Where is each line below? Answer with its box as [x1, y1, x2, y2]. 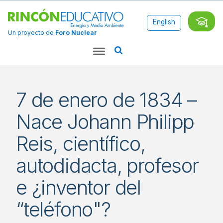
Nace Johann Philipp [16, 110, 195, 134]
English [153, 17, 176, 26]
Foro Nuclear [55, 29, 97, 36]
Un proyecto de [8, 29, 55, 36]
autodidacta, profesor [16, 153, 199, 178]
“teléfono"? [16, 197, 111, 222]
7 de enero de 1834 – [16, 88, 197, 112]
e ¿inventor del [16, 175, 141, 200]
